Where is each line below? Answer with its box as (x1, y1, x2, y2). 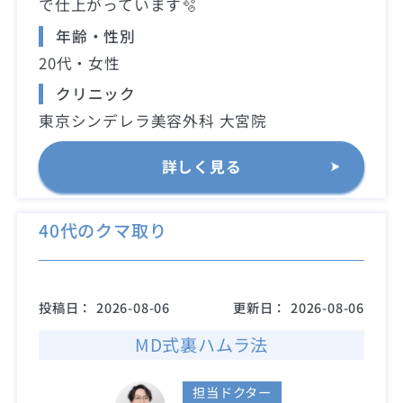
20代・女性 (39, 51, 121, 74)
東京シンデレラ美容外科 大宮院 (39, 109, 268, 131)
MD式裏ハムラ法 (134, 332, 269, 358)
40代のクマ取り (39, 217, 167, 243)
